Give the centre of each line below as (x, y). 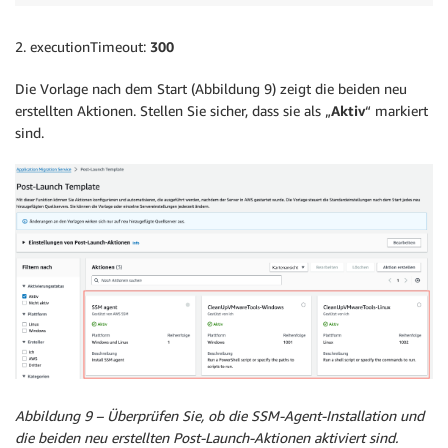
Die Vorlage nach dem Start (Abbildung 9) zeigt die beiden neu (211, 88)
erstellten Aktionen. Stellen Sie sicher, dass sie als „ (173, 110)
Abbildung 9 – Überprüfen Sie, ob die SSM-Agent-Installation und (219, 416)
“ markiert (396, 110)
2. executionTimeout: (82, 46)
